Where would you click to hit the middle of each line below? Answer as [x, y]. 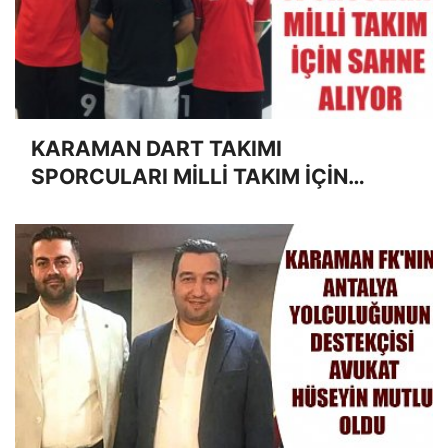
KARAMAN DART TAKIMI [156, 148]
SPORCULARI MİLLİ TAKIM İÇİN [189, 176]
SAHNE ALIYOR [109, 204]
